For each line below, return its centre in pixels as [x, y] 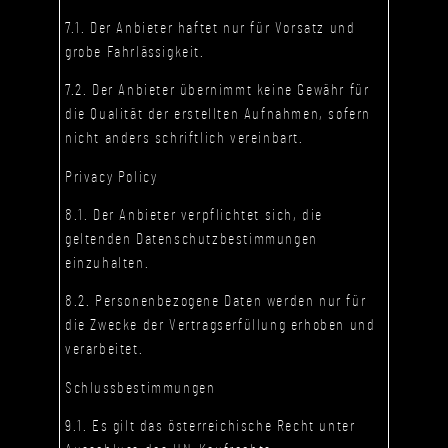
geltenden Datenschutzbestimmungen [191, 239]
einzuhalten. [107, 263]
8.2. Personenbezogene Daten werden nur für [216, 301]
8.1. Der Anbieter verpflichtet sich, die [194, 215]
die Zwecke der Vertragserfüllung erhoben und [220, 325]
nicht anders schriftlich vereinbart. [184, 138]
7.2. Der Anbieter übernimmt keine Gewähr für [217, 90]
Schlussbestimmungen [140, 387]
